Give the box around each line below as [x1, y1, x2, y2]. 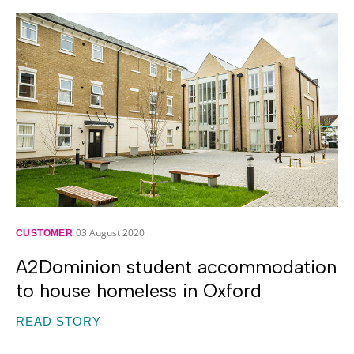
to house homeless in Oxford [16, 279, 262, 302]
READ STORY [16, 314, 101, 328]
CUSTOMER [16, 227, 73, 239]
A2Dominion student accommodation [16, 255, 337, 278]
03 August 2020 [76, 225, 145, 239]
